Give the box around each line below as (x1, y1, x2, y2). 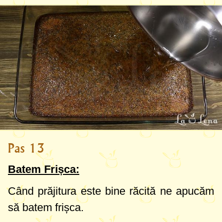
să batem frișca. (8, 201, 84, 214)
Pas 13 (8, 141, 45, 156)
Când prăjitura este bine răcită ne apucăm (8, 185, 214, 198)
